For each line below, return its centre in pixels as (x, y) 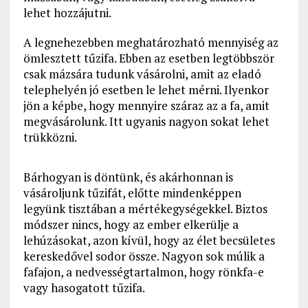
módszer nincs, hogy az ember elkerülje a (131, 225)
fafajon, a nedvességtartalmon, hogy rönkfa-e (143, 272)
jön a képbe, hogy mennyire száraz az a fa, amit (146, 106)
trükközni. (50, 137)
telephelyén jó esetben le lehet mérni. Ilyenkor (146, 90)
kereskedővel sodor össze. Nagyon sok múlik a (144, 256)
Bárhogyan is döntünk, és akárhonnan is (128, 177)
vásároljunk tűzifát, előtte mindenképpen (132, 193)
